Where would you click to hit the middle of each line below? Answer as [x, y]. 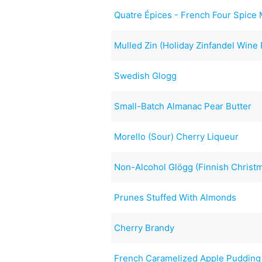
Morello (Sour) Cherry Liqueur [177, 136]
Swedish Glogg [146, 75]
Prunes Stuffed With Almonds [175, 197]
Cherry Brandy [144, 227]
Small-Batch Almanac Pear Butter [183, 106]
